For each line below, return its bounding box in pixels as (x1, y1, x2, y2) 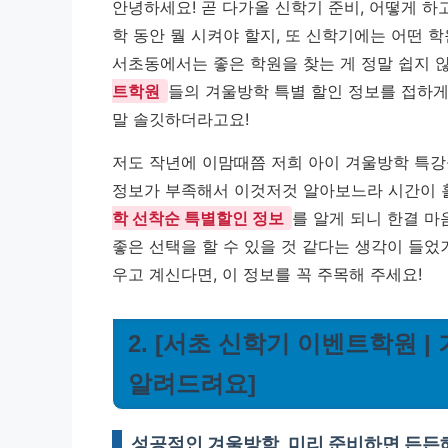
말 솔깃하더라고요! (112, 109, 249, 129)
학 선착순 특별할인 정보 (112, 208, 284, 228)
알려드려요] (128, 370, 256, 397)
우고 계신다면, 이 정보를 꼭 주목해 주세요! (112, 264, 422, 284)
